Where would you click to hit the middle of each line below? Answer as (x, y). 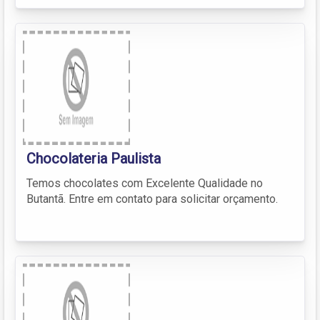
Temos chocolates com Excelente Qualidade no (145, 183)
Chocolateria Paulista (94, 158)
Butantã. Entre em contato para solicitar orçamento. (152, 199)
